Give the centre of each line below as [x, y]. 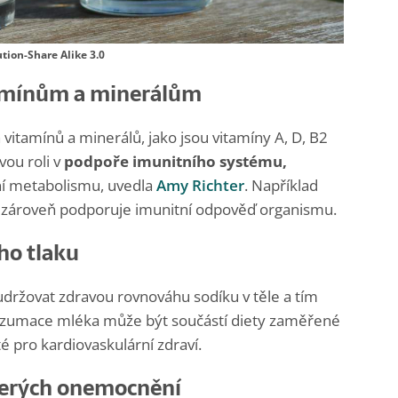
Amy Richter [200, 186]
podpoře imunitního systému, [175, 162]
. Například [281, 186]
